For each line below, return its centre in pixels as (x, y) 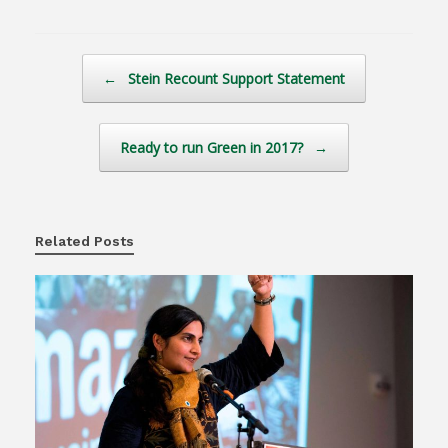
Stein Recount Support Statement (234, 79)
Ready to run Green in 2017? (213, 148)
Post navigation (85, 64)
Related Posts (84, 241)
